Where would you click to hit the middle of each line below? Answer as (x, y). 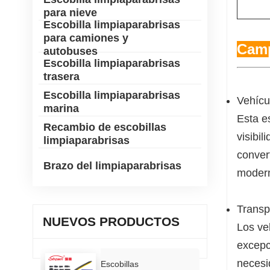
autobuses (70, 52)
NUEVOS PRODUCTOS (111, 222)
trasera (61, 77)
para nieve (70, 13)
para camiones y (86, 38)
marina (61, 109)
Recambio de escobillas (105, 127)
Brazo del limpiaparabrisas (112, 166)
